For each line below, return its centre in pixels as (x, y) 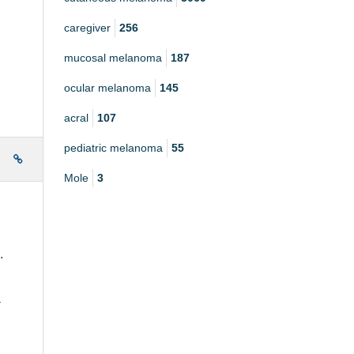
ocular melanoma (107, 88)
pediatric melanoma (113, 148)
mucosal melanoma (113, 58)
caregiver (87, 28)
